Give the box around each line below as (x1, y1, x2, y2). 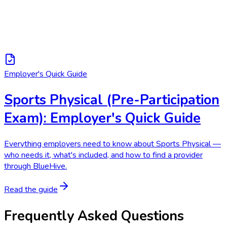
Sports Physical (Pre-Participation (4, 91, 219, 109)
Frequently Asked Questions (4, 206, 184, 225)
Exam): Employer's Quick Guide (4, 109, 201, 128)
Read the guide (4, 184, 58, 196)
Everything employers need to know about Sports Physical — (4, 138, 221, 150)
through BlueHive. (4, 161, 67, 172)
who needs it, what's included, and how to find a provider (4, 149, 203, 161)
